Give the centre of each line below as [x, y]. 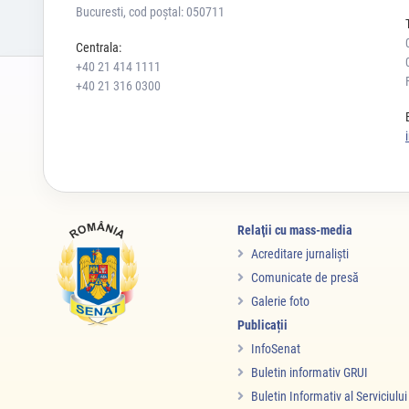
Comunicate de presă [305, 278]
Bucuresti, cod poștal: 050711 [150, 12]
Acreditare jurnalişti [300, 254]
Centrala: [99, 48]
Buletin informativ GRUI [310, 373]
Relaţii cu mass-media [295, 231]
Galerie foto [281, 302]
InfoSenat [276, 349]
